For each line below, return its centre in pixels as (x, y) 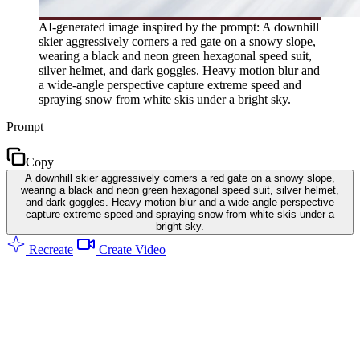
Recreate (49, 249)
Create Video (131, 249)
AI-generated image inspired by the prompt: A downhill (179, 27)
